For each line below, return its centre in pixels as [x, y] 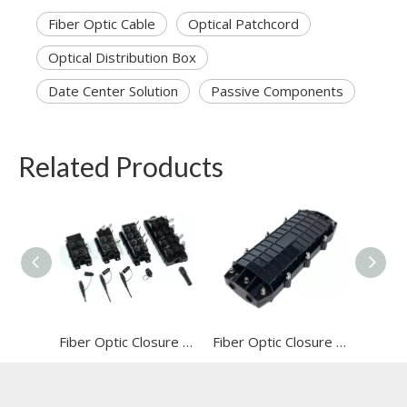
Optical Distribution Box [122, 58]
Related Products [121, 167]
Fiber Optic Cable [102, 24]
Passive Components [277, 91]
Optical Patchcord [243, 24]
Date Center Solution [113, 91]
